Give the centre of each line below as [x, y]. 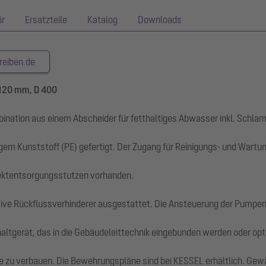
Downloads [160, 19]
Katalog [102, 19]
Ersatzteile [46, 19]
